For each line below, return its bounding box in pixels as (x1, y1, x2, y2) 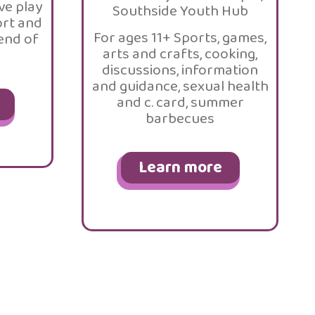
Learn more (138, 155, 222, 181)
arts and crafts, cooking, (103, 42, 257, 66)
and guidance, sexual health (91, 75, 269, 98)
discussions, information (102, 58, 258, 82)
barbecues (146, 107, 214, 131)
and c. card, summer (116, 91, 244, 115)
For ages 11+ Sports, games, (94, 26, 266, 50)
